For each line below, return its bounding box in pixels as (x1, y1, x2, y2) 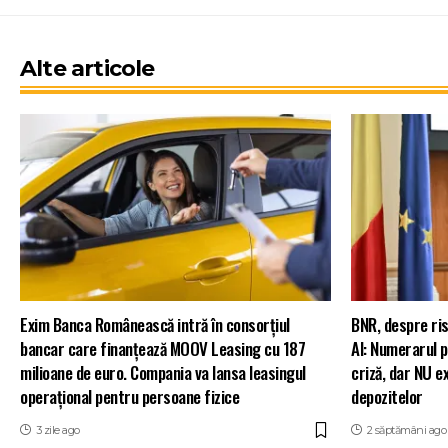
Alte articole (20, 55, 155, 83)
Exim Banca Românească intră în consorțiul (20, 312, 290, 338)
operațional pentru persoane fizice (20, 384, 239, 410)
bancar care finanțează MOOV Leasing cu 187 (20, 336, 305, 362)
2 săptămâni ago (366, 423, 446, 438)
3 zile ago (35, 423, 80, 438)
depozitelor (351, 384, 423, 410)
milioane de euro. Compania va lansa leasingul (20, 360, 306, 386)
